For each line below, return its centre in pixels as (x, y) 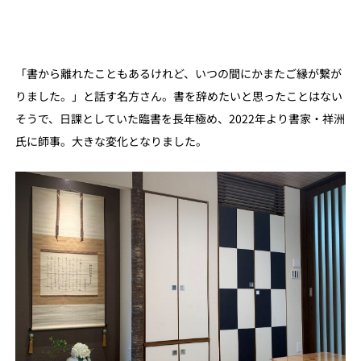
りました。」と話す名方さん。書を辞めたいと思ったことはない (178, 95)
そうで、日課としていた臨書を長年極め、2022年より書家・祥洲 (180, 118)
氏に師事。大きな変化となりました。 (111, 141)
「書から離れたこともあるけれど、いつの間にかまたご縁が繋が (178, 73)
